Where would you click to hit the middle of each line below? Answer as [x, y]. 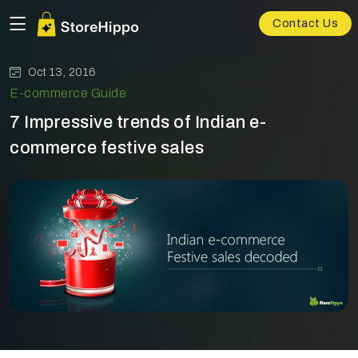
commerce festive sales [107, 148]
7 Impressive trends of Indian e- [138, 122]
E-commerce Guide [68, 93]
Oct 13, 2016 [62, 72]
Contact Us [305, 24]
